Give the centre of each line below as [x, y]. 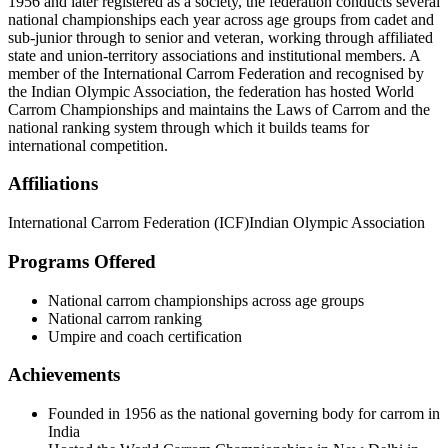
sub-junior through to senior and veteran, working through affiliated [220, 37]
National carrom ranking [125, 318]
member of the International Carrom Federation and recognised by [216, 73]
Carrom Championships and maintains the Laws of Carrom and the [219, 109]
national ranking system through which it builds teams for [188, 127]
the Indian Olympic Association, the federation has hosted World [211, 91]
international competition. [88, 145]
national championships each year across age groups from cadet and [221, 19]
